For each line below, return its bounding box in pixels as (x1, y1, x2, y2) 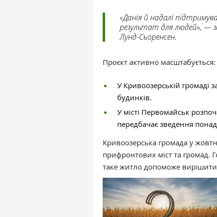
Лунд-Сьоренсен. (120, 31, 177, 42)
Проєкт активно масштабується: (103, 57, 216, 67)
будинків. (117, 93, 152, 103)
